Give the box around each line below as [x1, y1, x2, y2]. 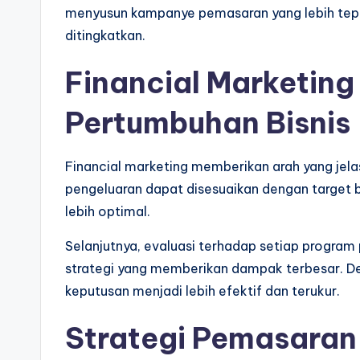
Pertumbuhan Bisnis [65, 104, 350, 141]
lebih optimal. [65, 203, 150, 219]
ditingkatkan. [65, 27, 145, 43]
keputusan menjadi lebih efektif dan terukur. [65, 283, 340, 299]
